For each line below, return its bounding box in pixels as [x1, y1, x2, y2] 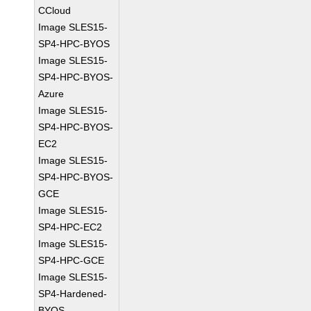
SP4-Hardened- [38, 288, 108, 299]
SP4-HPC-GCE [38, 255, 105, 266]
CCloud [38, 5, 72, 16]
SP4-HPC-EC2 [38, 221, 103, 233]
